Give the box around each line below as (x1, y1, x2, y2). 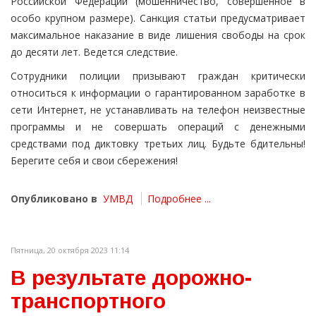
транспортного (11, 289, 166, 313)
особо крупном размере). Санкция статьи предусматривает (11, 11, 305, 25)
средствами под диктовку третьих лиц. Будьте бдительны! (11, 137, 305, 151)
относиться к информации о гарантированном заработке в (11, 86, 305, 100)
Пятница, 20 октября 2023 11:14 (11, 245, 129, 256)
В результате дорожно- (11, 266, 252, 290)
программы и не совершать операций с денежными (11, 120, 305, 134)
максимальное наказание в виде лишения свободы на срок (11, 28, 305, 42)
